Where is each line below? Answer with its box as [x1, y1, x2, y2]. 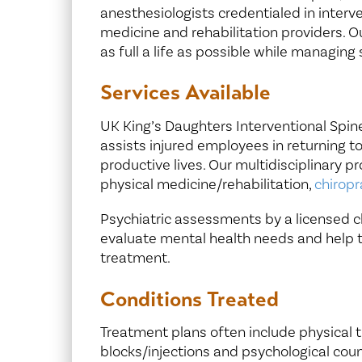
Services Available [99, 79, 271, 107]
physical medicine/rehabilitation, [99, 175, 314, 195]
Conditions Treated [99, 285, 279, 313]
